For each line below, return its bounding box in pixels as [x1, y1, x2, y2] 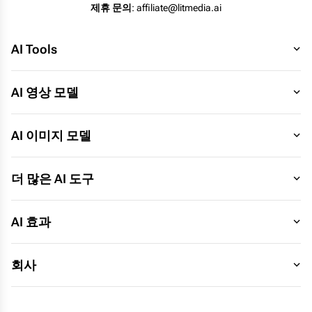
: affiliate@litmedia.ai [132, 1, 221, 13]
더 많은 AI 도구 [11, 171, 94, 186]
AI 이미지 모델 [11, 127, 91, 143]
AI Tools [11, 41, 57, 56]
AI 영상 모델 [11, 84, 79, 100]
